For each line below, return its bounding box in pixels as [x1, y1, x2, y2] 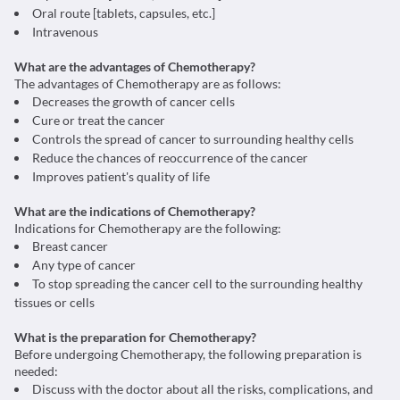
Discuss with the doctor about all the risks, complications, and [32, 381, 373, 396]
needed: [14, 363, 58, 379]
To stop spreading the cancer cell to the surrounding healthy [32, 276, 362, 291]
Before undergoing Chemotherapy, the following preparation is [14, 346, 362, 362]
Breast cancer [32, 238, 108, 254]
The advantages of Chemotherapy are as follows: [14, 76, 281, 91]
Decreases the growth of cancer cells [32, 94, 235, 109]
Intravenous [32, 24, 98, 39]
